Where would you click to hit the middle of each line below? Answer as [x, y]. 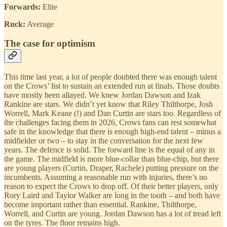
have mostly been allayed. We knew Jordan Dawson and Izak [102, 95]
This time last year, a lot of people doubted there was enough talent [110, 77]
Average [40, 24]
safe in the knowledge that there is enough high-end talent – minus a [112, 132]
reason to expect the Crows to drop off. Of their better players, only [111, 186]
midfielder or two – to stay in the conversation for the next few [104, 141]
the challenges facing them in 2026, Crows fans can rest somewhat [110, 123]
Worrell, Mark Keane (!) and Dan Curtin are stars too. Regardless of [112, 113]
